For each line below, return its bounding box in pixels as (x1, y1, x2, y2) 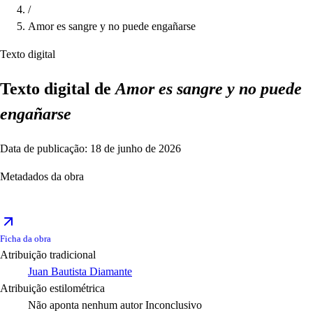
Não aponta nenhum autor (28, 299, 143, 312)
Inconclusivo (145, 299, 202, 312)
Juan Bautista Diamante (28, 265, 132, 278)
